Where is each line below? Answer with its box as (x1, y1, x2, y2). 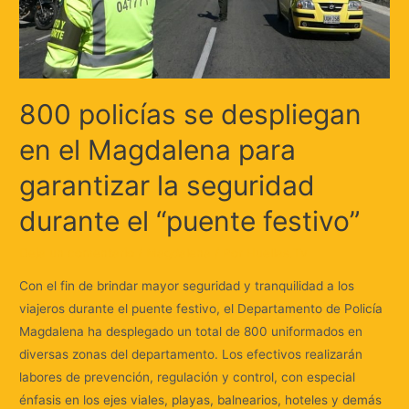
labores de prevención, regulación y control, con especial (19, 369, 356, 384)
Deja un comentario (19, 246, 135, 261)
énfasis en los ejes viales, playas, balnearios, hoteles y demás (19, 392, 383, 407)
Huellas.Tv (246, 246, 309, 261)
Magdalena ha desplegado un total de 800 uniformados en (19, 323, 363, 339)
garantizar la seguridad (19, 169, 316, 203)
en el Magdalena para (19, 133, 297, 167)
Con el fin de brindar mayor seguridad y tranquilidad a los (19, 278, 355, 293)
